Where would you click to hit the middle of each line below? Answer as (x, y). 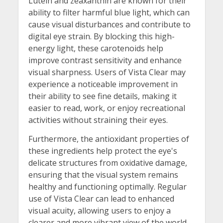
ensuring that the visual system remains (103, 174)
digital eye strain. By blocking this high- (101, 37)
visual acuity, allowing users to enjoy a (99, 210)
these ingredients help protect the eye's (103, 151)
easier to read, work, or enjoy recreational (107, 108)
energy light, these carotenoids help (96, 49)
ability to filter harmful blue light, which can (109, 13)
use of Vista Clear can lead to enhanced (101, 198)
